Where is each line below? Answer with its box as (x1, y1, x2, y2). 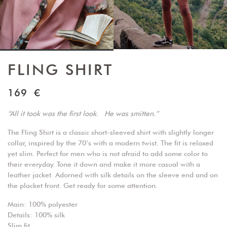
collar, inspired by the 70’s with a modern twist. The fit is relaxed (8, 139, 213, 147)
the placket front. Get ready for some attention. (8, 181, 158, 190)
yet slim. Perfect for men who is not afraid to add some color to (8, 149, 208, 158)
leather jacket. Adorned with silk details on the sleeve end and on (8, 171, 218, 179)
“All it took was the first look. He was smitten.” (8, 109, 159, 118)
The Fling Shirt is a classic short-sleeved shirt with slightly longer (8, 128, 214, 137)
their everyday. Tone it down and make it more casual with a (8, 160, 200, 169)
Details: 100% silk (8, 211, 65, 219)
